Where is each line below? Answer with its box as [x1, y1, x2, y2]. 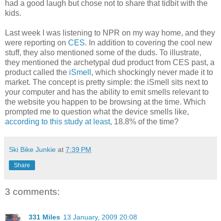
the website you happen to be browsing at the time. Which [5, 97, 206, 106]
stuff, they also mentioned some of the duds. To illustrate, [5, 48, 201, 57]
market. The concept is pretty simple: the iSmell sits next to [5, 77, 208, 86]
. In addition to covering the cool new [85, 38, 212, 47]
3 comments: [5, 186, 60, 197]
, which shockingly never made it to [91, 68, 213, 76]
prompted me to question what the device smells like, [5, 107, 189, 116]
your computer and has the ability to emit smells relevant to [5, 87, 209, 96]
